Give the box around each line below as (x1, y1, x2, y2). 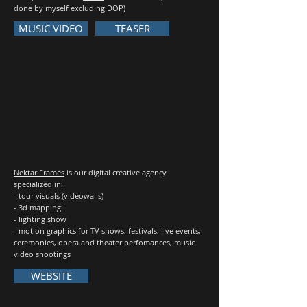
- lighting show (14, 214, 66, 224)
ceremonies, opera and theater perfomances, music (14, 237, 195, 247)
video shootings (14, 249, 71, 259)
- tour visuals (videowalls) (14, 191, 103, 201)
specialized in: (14, 179, 63, 189)
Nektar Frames (14, 167, 64, 177)
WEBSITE (30, 269, 72, 282)
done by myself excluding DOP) (14, 3, 125, 13)
